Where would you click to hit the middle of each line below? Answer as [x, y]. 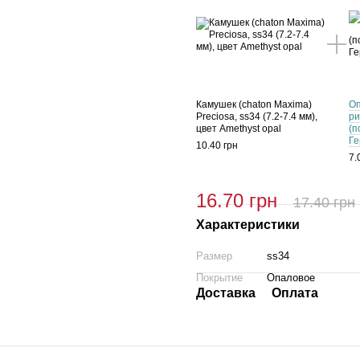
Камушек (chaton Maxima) [254, 104]
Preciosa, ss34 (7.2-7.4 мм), [257, 117]
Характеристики [248, 225]
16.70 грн [237, 200]
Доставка [226, 293]
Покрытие [219, 278]
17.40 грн [324, 202]
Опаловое [291, 278]
